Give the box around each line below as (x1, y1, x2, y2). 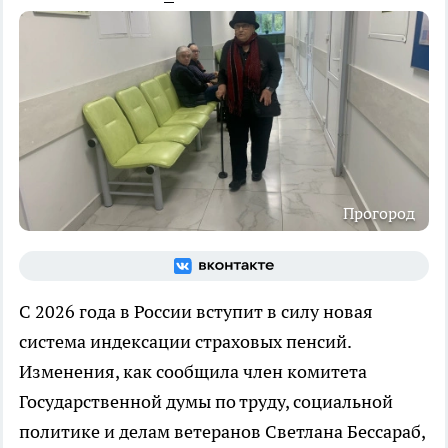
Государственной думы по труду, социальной (19, 389, 393, 413)
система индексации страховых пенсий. (19, 329, 351, 353)
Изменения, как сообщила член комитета (19, 359, 367, 383)
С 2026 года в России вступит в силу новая (19, 299, 373, 323)
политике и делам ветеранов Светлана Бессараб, (19, 419, 425, 443)
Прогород (343, 202, 415, 223)
